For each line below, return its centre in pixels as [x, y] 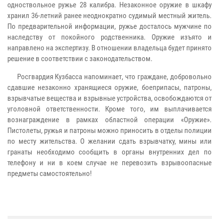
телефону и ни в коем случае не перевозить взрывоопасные [109, 163]
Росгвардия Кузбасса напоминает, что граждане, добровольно [109, 77]
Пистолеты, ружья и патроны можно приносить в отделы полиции [109, 130]
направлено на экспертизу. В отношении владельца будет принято [109, 48]
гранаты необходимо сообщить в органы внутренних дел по [109, 152]
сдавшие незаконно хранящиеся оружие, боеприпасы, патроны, [109, 87]
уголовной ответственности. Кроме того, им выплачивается [109, 109]
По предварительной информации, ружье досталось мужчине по [109, 26]
